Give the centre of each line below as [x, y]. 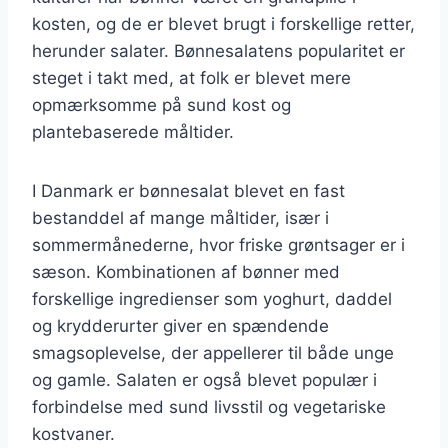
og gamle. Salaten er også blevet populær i [204, 379]
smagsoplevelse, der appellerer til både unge [213, 352]
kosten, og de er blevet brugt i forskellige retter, [223, 23]
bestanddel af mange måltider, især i [180, 217]
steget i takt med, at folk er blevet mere [191, 77]
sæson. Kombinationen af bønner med [186, 271]
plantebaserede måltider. [133, 131]
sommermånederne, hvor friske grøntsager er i [218, 244]
